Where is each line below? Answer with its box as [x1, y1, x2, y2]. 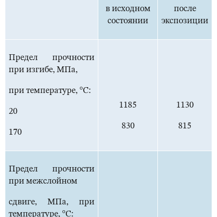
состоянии [108, 16, 148, 26]
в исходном [105, 4, 151, 14]
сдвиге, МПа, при [9, 198, 94, 207]
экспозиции [161, 16, 208, 26]
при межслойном [9, 177, 77, 186]
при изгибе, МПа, [9, 65, 77, 75]
